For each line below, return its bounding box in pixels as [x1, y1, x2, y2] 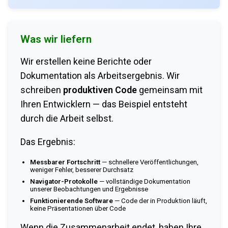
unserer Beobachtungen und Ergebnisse [30, 185, 149, 193]
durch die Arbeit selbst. [20, 112, 113, 124]
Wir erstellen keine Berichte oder [20, 55, 152, 67]
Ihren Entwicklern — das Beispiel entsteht [20, 98, 187, 109]
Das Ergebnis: [20, 136, 75, 147]
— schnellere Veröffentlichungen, [100, 158, 199, 166]
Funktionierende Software [30, 196, 113, 205]
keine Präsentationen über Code [30, 204, 126, 212]
